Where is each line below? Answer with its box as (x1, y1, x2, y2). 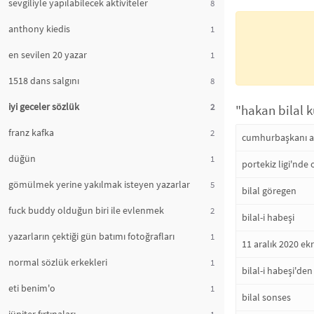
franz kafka (8, 126, 54, 139)
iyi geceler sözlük (8, 100, 79, 113)
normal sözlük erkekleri (8, 256, 107, 268)
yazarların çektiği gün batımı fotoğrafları (8, 230, 175, 243)
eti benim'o (8, 282, 55, 294)
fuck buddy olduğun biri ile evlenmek (8, 204, 164, 217)
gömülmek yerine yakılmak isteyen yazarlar (8, 178, 190, 191)
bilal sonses (242, 291, 291, 303)
